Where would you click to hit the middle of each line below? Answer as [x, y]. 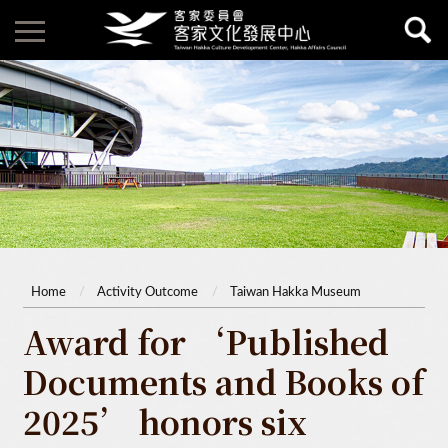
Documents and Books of [223, 380]
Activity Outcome [148, 293]
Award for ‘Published [206, 340]
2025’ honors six [165, 420]
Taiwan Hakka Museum [295, 293]
